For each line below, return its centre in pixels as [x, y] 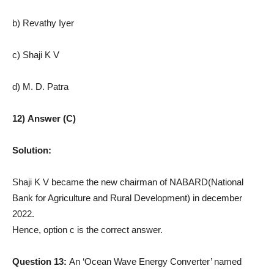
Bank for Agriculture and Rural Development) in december [127, 198]
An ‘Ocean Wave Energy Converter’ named [155, 261]
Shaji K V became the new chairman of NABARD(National [128, 182]
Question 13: [41, 261]
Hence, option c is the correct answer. [87, 229]
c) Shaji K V [36, 54]
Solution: [32, 150]
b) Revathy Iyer [43, 23]
